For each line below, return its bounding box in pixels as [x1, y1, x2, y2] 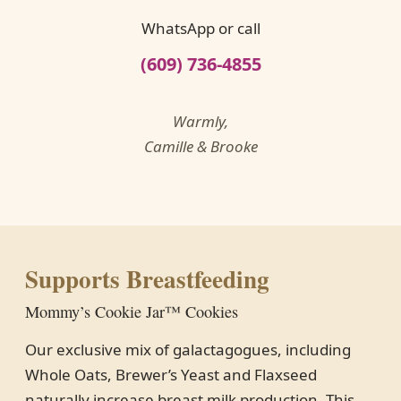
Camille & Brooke [143, 136, 258, 158]
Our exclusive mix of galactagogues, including [25, 339, 351, 361]
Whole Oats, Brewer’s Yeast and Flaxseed [25, 364, 317, 386]
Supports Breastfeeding [25, 261, 269, 297]
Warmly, [173, 111, 228, 132]
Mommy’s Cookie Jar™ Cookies [25, 301, 238, 323]
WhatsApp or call [141, 18, 260, 39]
